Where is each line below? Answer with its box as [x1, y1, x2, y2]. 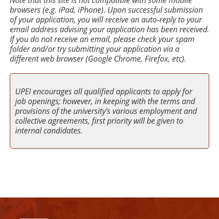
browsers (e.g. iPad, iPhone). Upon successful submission [10, 4, 203, 15]
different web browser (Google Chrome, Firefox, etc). [10, 53, 186, 64]
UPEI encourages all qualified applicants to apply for [15, 86, 192, 97]
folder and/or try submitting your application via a [10, 44, 179, 54]
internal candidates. [15, 125, 83, 136]
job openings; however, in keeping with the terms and [15, 96, 195, 107]
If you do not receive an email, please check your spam [10, 34, 195, 44]
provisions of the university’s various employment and [15, 106, 197, 116]
